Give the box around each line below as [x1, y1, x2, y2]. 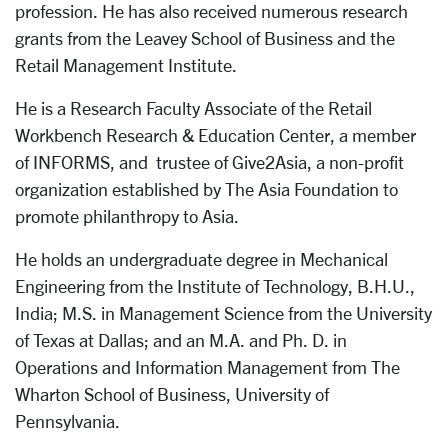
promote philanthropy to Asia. [15, 206, 239, 226]
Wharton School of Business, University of [15, 384, 329, 404]
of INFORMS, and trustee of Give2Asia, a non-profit [15, 152, 404, 172]
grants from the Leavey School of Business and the [15, 28, 395, 48]
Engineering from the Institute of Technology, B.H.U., [15, 276, 415, 296]
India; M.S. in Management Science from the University [15, 303, 432, 323]
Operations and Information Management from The [15, 357, 400, 377]
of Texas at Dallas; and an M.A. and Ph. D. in [15, 330, 347, 350]
